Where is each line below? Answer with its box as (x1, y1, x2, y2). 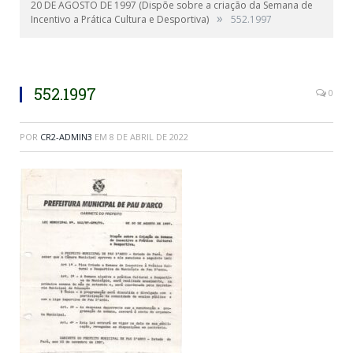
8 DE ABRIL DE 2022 (110, 130, 188, 143)
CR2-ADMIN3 (40, 130, 92, 143)
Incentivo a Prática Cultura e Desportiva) (31, 12, 209, 26)
